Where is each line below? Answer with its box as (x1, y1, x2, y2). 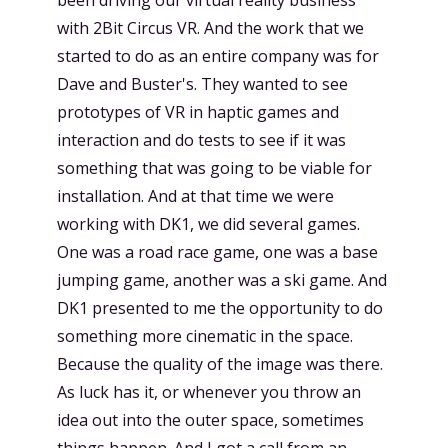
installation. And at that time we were (57, 184, 334, 207)
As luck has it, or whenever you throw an (57, 380, 361, 403)
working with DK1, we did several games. (57, 212, 360, 235)
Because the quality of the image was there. (57, 352, 383, 375)
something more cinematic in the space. (57, 324, 353, 347)
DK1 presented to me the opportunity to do (57, 296, 383, 319)
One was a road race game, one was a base (57, 240, 378, 263)
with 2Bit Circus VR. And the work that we (57, 16, 364, 39)
